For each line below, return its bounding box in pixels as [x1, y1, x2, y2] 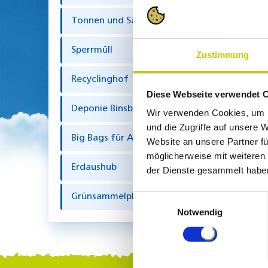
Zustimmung [196, 50, 249, 60]
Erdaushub [71, 162, 117, 172]
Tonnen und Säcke [71, 16, 152, 26]
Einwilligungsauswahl [132, 193, 216, 203]
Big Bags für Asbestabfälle [71, 133, 189, 143]
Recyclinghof [71, 74, 129, 84]
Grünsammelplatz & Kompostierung [71, 191, 229, 202]
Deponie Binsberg [71, 103, 148, 114]
